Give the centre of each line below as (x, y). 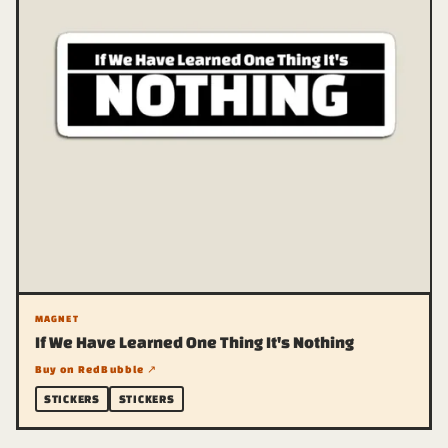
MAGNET (56, 318)
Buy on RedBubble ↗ (96, 368)
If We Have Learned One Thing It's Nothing (194, 341)
